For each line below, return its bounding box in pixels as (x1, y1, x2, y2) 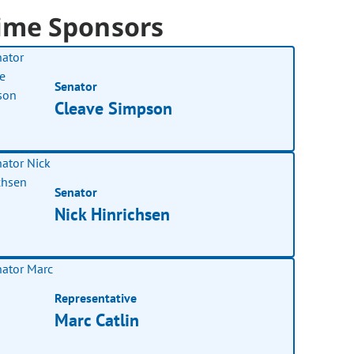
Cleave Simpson (55, 96, 173, 119)
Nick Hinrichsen (55, 202, 171, 225)
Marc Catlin (55, 308, 140, 331)
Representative (55, 289, 137, 306)
